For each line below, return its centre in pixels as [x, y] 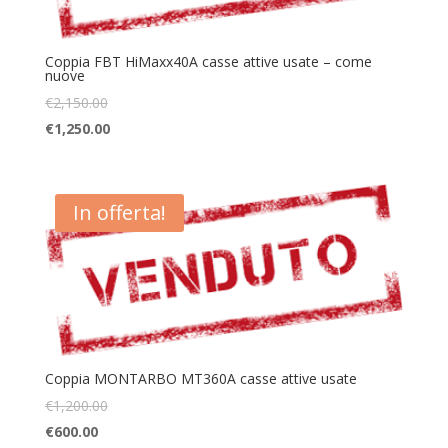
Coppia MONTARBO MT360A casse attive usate [200, 379]
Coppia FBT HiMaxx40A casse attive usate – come [208, 62]
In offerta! [119, 212]
